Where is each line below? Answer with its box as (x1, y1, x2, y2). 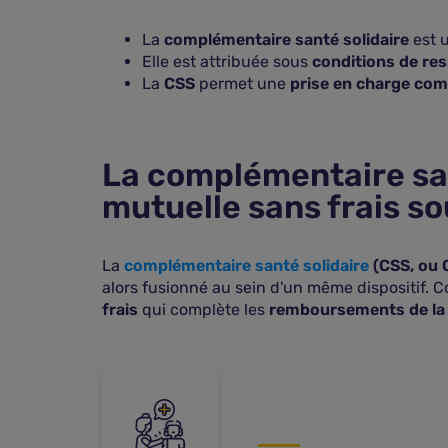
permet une (195, 74, 290, 93)
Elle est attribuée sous (142, 52, 312, 71)
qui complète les (138, 300, 269, 319)
